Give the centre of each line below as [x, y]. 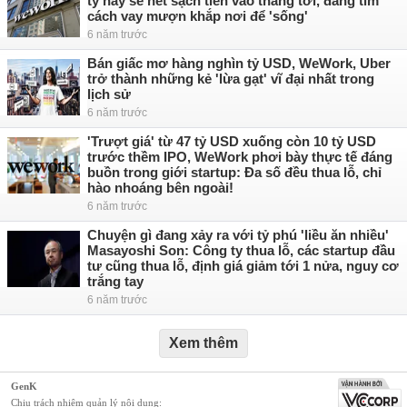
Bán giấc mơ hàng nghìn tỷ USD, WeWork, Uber [239, 63]
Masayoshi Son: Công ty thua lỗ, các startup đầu [241, 250]
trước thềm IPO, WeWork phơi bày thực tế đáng [240, 157]
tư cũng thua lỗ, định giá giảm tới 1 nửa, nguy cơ [243, 266]
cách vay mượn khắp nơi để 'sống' [198, 16]
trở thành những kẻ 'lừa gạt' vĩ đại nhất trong [231, 79]
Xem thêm [203, 343]
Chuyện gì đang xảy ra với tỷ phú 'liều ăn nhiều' [238, 235]
